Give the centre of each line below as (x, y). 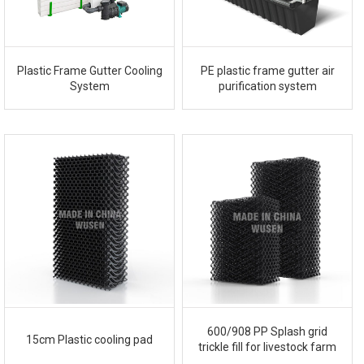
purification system (267, 86)
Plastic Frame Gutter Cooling (89, 70)
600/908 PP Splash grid (268, 332)
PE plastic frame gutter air (267, 70)
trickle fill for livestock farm (268, 347)
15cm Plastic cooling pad (90, 339)
